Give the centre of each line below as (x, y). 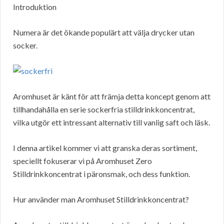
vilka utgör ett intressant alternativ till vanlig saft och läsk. (111, 122)
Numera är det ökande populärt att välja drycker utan (104, 32)
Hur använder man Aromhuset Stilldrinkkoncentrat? (101, 199)
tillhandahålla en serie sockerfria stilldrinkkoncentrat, (104, 109)
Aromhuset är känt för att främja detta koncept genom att (112, 96)
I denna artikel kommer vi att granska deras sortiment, (105, 148)
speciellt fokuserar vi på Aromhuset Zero (82, 161)
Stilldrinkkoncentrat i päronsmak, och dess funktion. (101, 174)
